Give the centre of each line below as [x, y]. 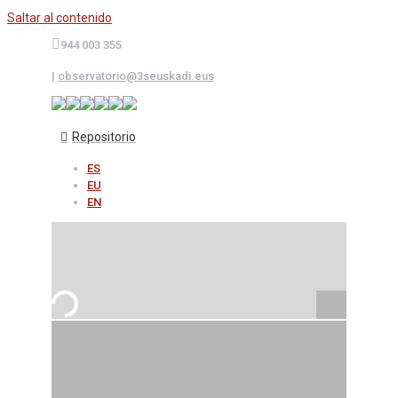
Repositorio [104, 137]
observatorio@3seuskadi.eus [136, 76]
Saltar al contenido [60, 18]
